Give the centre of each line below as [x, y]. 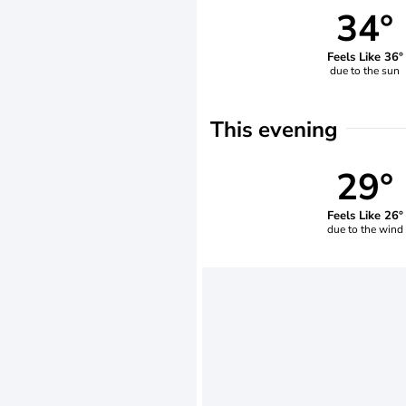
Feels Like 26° [365, 215]
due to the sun [365, 70]
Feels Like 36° [365, 57]
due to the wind [365, 229]
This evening [274, 130]
